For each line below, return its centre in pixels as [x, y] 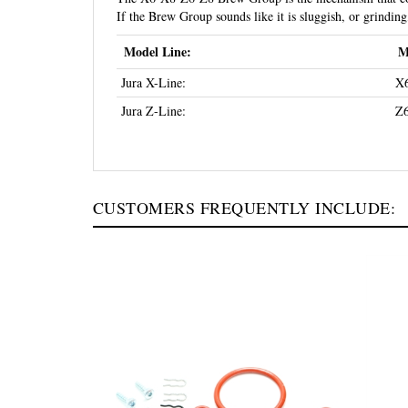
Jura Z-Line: [153, 111]
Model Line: [158, 51]
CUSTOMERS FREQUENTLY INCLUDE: [245, 208]
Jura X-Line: [153, 82]
